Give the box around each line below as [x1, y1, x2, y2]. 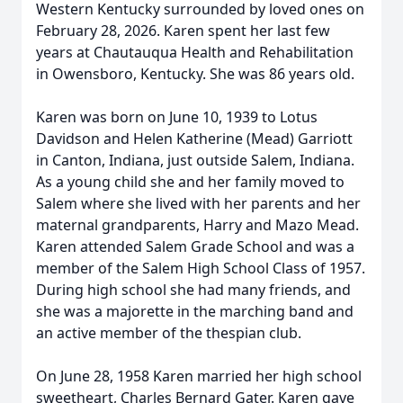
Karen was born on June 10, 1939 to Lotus [36, 107, 318, 127]
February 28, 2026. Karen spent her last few [36, 21, 330, 40]
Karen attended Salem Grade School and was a [36, 237, 354, 256]
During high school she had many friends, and [36, 280, 351, 300]
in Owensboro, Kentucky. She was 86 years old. [36, 64, 354, 84]
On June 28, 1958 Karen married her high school [36, 366, 362, 386]
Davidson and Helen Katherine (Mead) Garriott [36, 129, 353, 148]
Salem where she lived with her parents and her [36, 193, 361, 213]
